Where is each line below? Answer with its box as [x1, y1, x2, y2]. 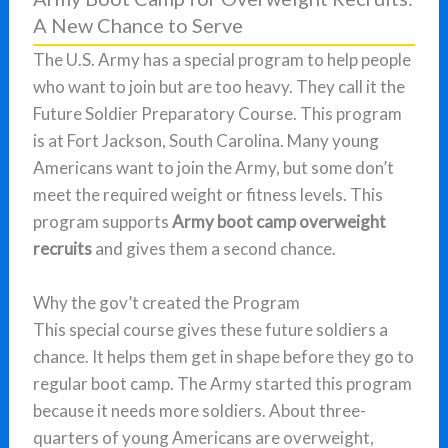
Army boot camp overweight [172, 211, 387, 233]
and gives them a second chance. [92, 238, 337, 260]
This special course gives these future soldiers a [33, 319, 389, 341]
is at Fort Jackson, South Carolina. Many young [33, 130, 380, 152]
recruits [33, 238, 93, 260]
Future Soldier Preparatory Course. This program [33, 103, 403, 125]
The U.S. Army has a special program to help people [33, 49, 412, 71]
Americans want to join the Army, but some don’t [33, 157, 395, 179]
